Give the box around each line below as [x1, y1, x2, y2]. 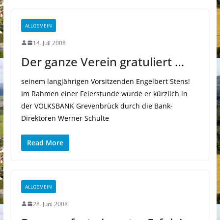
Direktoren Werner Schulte [21, 113, 109, 123]
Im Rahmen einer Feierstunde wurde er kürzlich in [21, 88, 188, 98]
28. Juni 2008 [32, 199, 68, 208]
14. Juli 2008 [32, 38, 66, 47]
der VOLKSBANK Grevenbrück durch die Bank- [21, 101, 173, 110]
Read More [27, 137, 63, 147]
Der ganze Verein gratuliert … [21, 53, 184, 70]
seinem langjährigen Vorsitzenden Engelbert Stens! [21, 76, 190, 86]
